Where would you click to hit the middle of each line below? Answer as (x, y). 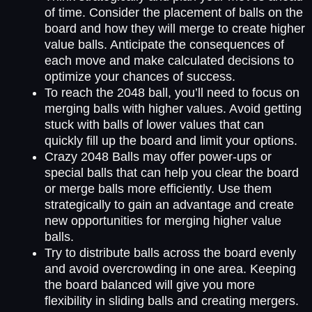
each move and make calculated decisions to (169, 60)
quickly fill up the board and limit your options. (171, 140)
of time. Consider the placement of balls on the (174, 12)
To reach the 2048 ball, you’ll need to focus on (172, 92)
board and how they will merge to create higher (175, 28)
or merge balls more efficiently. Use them (158, 188)
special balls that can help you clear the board (172, 172)
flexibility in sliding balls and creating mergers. (172, 301)
